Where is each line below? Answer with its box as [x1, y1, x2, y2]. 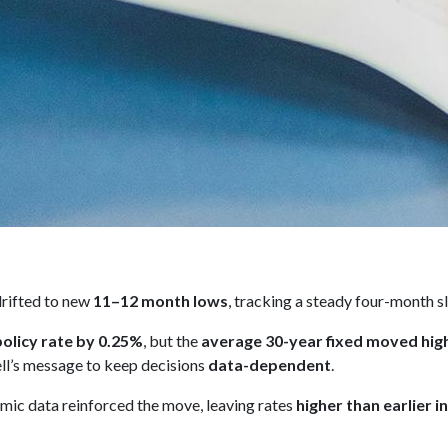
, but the [143, 331, 201, 350]
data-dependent [208, 355, 331, 374]
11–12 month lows [93, 291, 228, 310]
